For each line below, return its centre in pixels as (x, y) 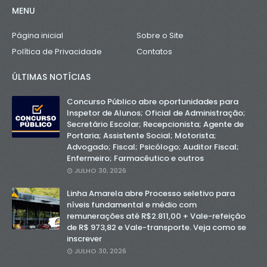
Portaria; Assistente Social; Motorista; (142, 136)
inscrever (84, 239)
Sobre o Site (160, 35)
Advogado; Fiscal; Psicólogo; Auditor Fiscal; (153, 147)
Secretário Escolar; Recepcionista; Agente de (155, 124)
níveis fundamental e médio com (132, 205)
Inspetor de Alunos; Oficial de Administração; (156, 113)
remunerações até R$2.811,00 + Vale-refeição (156, 216)
